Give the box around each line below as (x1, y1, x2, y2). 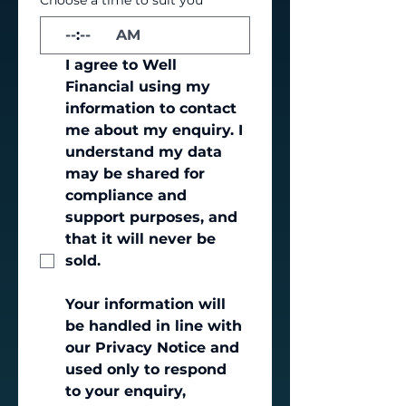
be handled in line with (65, 317, 242, 334)
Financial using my (65, 78, 210, 95)
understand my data (65, 143, 222, 160)
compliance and (65, 187, 187, 204)
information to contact (65, 100, 237, 117)
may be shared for (65, 165, 205, 182)
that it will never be (65, 230, 216, 247)
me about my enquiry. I (65, 121, 243, 139)
